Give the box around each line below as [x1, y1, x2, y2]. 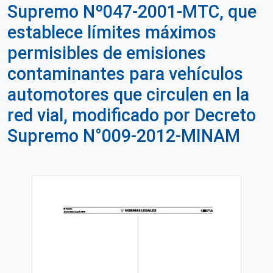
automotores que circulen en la [7, 84, 249, 105]
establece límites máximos [7, 22, 216, 43]
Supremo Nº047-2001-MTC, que [7, 1, 257, 22]
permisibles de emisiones [7, 43, 206, 63]
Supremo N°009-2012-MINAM [7, 126, 240, 146]
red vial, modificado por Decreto [7, 105, 256, 126]
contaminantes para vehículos [7, 63, 243, 84]
